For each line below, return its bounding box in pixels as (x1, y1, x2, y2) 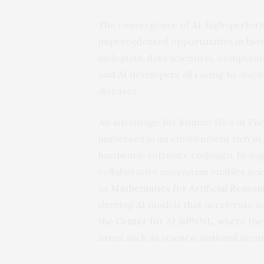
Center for (115, 214, 166, 227)
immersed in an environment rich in (98, 132, 263, 144)
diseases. (98, 84, 139, 97)
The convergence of (98, 18, 192, 31)
